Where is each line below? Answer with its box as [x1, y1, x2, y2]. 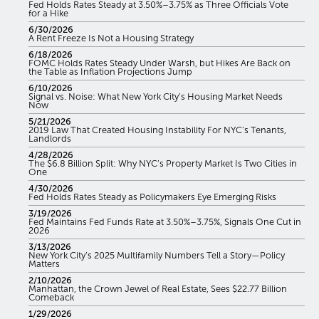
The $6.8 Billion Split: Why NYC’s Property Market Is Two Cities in [28, 157, 297, 169]
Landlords [28, 132, 71, 144]
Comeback [28, 291, 74, 303]
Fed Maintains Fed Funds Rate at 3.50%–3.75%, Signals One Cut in [28, 216, 301, 227]
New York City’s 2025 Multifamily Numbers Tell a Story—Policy [28, 249, 285, 261]
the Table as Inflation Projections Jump [28, 66, 192, 77]
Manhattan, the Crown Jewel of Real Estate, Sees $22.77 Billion [28, 283, 287, 294]
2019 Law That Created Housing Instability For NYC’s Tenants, [28, 124, 286, 135]
